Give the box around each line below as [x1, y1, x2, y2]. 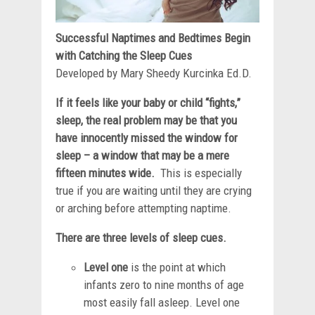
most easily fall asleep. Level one [84, 295, 240, 309]
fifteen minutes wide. [56, 165, 160, 180]
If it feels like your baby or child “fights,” [56, 95, 240, 110]
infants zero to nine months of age [84, 277, 244, 292]
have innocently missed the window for [56, 130, 238, 145]
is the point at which [131, 259, 226, 274]
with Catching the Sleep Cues [56, 48, 192, 63]
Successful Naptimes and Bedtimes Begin [56, 30, 250, 45]
